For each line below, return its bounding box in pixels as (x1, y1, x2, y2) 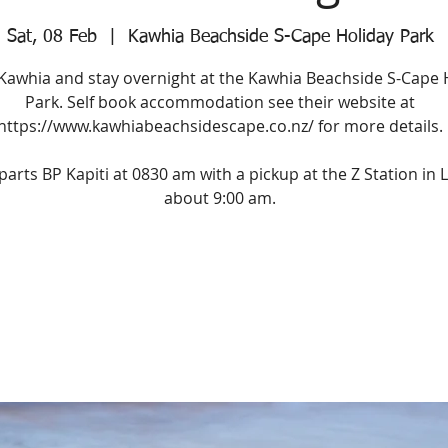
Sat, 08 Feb (6, 28, 97, 46)
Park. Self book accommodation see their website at (25, 91, 415, 113)
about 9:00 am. (164, 187, 276, 209)
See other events (156, 298, 284, 320)
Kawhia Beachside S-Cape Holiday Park (127, 28, 434, 46)
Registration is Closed (138, 274, 302, 296)
